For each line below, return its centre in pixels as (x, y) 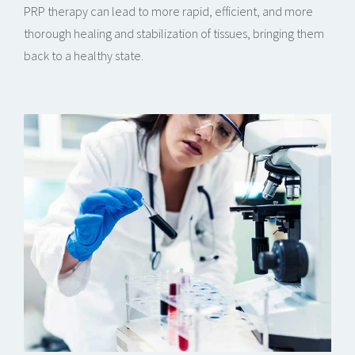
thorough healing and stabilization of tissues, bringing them (174, 34)
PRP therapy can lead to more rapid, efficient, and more (168, 11)
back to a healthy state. (84, 56)
